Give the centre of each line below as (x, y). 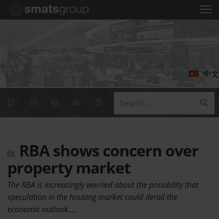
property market (69, 167)
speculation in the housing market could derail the (92, 197)
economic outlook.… (42, 209)
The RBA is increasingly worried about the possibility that (103, 185)
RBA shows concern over (107, 150)
